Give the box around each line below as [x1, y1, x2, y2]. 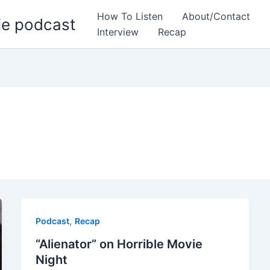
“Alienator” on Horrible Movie [35, 236, 202, 251]
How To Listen [97, 10, 163, 22]
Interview [97, 26, 139, 38]
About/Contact [182, 10, 250, 22]
